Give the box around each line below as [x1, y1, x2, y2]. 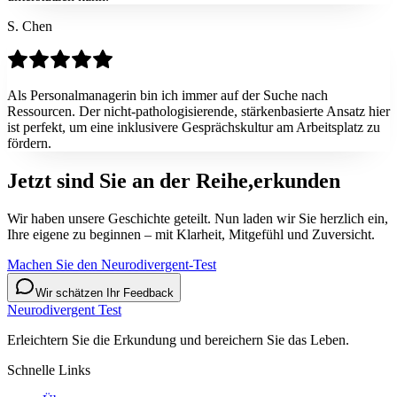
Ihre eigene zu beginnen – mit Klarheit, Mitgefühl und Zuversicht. [7, 226, 375, 242]
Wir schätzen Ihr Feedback [35, 285, 174, 300]
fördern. [7, 136, 51, 152]
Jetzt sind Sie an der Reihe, [7, 168, 253, 192]
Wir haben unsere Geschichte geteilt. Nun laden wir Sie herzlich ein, [7, 210, 388, 226]
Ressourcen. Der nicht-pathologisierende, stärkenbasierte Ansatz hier [7, 104, 390, 120]
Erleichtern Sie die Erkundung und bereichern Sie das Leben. [7, 331, 349, 347]
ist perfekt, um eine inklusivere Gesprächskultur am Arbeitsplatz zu [7, 120, 380, 136]
